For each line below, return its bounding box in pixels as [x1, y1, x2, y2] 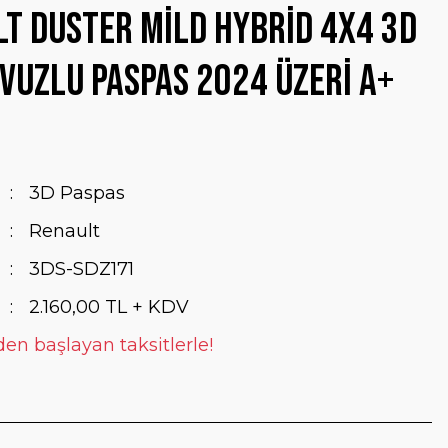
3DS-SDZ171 [28, 258, 134, 280]
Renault [28, 220, 100, 242]
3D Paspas [28, 182, 125, 204]
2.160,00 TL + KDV [28, 296, 189, 318]
